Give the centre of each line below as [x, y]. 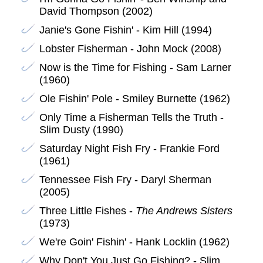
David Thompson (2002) [96, 11]
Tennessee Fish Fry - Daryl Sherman [125, 179]
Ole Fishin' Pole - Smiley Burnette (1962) [134, 98]
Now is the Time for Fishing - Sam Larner [135, 67]
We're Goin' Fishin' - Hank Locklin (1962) [134, 242]
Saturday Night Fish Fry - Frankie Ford [129, 148]
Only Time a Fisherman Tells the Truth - [131, 117]
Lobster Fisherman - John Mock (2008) [130, 48]
